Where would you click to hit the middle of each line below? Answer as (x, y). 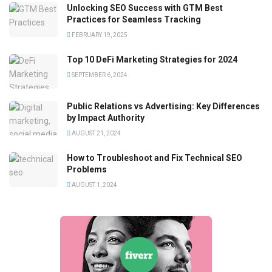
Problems (87, 170)
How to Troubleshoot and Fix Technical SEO (155, 158)
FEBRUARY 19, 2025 (99, 35)
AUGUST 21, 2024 (96, 134)
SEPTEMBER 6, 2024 (99, 75)
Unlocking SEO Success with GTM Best (145, 8)
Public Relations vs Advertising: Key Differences (163, 107)
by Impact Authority (106, 118)
